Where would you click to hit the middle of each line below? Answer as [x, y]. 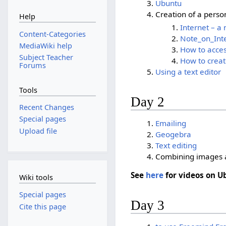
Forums [32, 66]
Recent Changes [46, 107]
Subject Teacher [46, 58]
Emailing [171, 123]
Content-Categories [52, 34]
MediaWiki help [45, 45]
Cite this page [42, 206]
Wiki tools [36, 177]
